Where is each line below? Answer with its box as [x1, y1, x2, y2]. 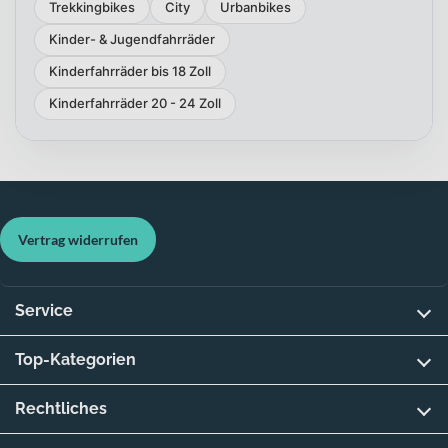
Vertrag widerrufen [18, 230, 138, 248]
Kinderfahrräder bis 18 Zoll [49, 63, 211, 80]
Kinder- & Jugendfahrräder [49, 31, 215, 48]
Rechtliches [15, 398, 107, 418]
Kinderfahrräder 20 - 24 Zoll [49, 95, 221, 112]
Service [15, 300, 73, 320]
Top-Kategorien [15, 349, 136, 369]
